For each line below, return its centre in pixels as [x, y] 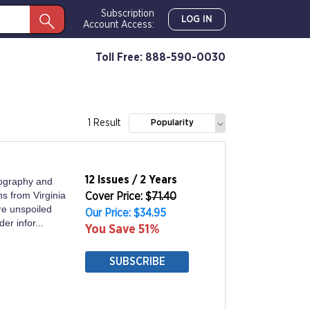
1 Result [104, 123]
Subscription [128, 13]
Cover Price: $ [118, 197]
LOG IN [197, 19]
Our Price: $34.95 [126, 213]
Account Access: [119, 25]
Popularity [172, 123]
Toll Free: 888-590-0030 [161, 57]
